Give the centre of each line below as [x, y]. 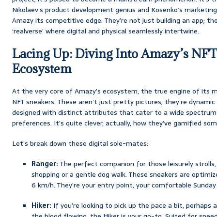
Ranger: [45, 163]
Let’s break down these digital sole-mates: [80, 143]
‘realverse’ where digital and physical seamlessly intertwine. [106, 31]
